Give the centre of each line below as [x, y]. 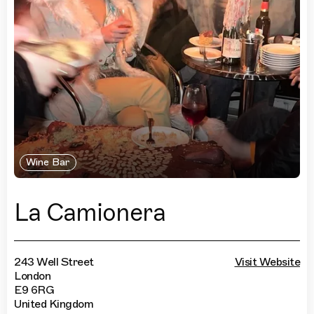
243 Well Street [54, 262]
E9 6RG [34, 291]
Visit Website [267, 262]
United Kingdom [54, 305]
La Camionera [90, 213]
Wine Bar [48, 163]
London [32, 277]
